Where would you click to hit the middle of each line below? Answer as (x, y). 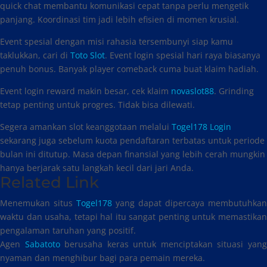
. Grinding (234, 91)
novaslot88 (193, 91)
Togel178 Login (201, 127)
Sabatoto (42, 244)
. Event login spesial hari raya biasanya (183, 55)
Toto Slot (88, 55)
